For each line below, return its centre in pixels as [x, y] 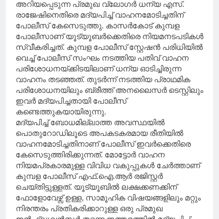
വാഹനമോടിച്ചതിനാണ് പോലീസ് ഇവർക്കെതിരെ [103, 144]
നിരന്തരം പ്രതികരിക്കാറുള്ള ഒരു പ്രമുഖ [89, 209]
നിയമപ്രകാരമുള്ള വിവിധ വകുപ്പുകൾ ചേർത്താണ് [108, 166]
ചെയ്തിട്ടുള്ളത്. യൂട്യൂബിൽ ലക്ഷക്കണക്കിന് [96, 187]
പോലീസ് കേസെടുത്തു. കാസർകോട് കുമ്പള [98, 26]
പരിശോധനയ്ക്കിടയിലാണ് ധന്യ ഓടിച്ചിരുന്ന [99, 69]
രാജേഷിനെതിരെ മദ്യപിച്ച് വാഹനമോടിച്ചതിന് [100, 15]
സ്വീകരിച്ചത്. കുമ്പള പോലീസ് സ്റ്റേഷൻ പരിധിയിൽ [109, 47]
